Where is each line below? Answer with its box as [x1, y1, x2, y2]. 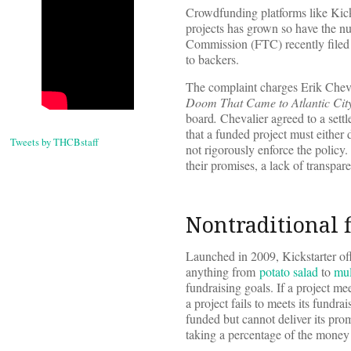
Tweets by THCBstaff [10, 135, 99, 150]
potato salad [259, 263, 318, 280]
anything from [186, 263, 259, 280]
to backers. [186, 51, 239, 68]
